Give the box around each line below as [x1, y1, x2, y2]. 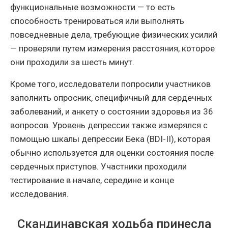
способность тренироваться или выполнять [10, 16, 184, 26]
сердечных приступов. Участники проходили [10, 161, 187, 172]
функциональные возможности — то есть [10, 2, 175, 13]
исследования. [10, 189, 69, 199]
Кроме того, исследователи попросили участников [10, 79, 211, 90]
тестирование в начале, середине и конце [10, 175, 174, 186]
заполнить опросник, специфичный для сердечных [10, 93, 212, 103]
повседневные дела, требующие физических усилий [10, 30, 217, 40]
